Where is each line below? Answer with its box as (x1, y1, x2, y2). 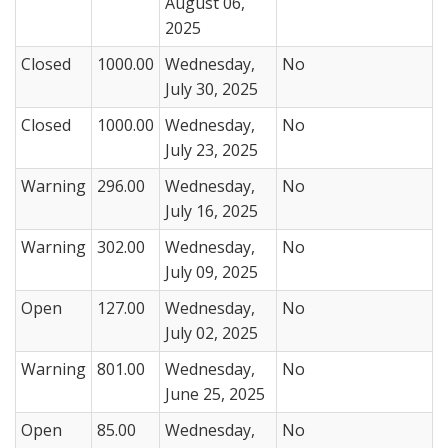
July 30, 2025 (165, 77, 258, 100)
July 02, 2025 (165, 321, 258, 344)
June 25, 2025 (165, 382, 265, 405)
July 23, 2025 (165, 138, 258, 161)
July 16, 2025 (165, 199, 258, 222)
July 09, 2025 (165, 260, 258, 283)
